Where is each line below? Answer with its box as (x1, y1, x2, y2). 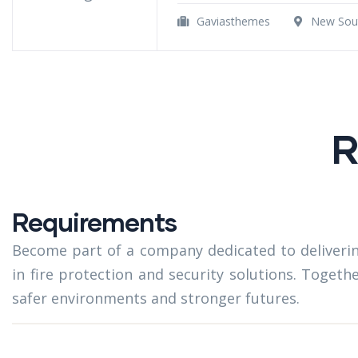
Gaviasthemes (193, 14, 270, 29)
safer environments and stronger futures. (12, 288, 300, 308)
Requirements (12, 206, 177, 237)
